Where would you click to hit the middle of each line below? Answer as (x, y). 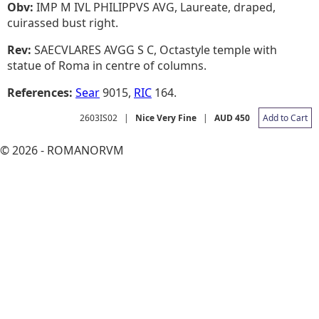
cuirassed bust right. (63, 22)
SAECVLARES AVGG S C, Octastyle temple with (154, 49)
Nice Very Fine (166, 117)
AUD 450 (232, 117)
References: (41, 92)
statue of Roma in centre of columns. (107, 65)
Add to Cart (285, 117)
